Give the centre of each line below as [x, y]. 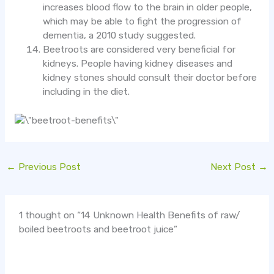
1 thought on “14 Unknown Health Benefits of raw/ [130, 215]
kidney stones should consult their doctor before [150, 78]
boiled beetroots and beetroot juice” [98, 229]
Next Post [234, 167]
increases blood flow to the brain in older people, [148, 8]
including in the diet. [87, 92]
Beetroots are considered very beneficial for [139, 50]
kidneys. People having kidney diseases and [138, 64]
